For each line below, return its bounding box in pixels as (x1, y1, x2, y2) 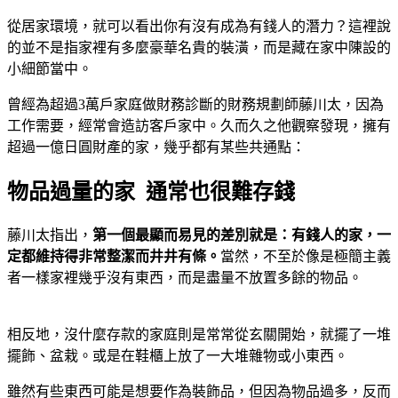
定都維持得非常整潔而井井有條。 (7, 249, 220, 265)
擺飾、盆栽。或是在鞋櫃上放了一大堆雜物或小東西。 (7, 348, 352, 364)
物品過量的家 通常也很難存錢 (7, 180, 300, 204)
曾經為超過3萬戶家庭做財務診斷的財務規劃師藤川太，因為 (7, 97, 384, 113)
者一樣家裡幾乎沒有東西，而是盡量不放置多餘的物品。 (7, 270, 362, 286)
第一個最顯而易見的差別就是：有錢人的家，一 (92, 227, 391, 243)
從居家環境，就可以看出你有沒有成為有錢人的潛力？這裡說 (7, 19, 391, 35)
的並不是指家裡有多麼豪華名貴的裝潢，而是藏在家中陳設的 (7, 40, 391, 56)
